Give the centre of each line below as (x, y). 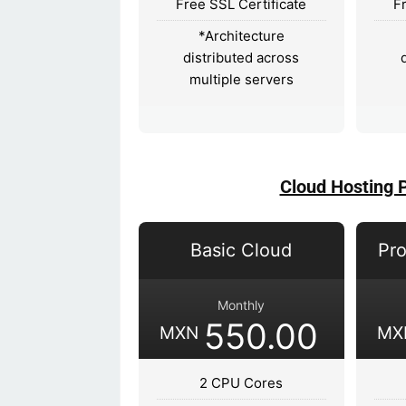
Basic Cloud (242, 250)
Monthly (242, 304)
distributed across (242, 57)
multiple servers (241, 79)
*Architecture (241, 35)
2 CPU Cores (242, 382)
